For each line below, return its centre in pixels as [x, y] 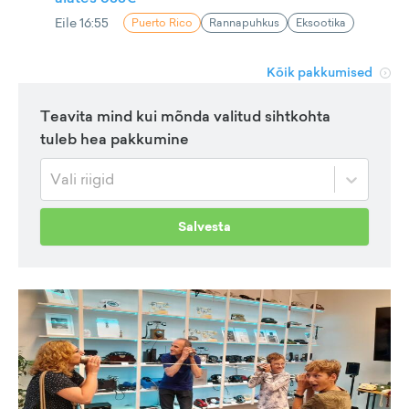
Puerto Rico [162, 23]
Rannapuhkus [244, 23]
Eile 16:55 [82, 23]
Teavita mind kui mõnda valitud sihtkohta [185, 116]
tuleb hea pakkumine [115, 139]
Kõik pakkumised [320, 73]
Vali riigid [82, 179]
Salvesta [204, 227]
